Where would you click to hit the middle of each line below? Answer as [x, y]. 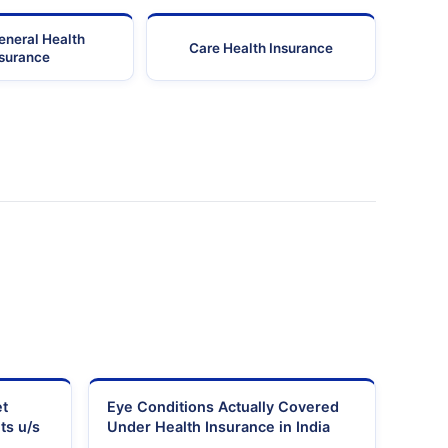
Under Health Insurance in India [218, 427]
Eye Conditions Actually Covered [223, 407]
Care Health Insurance [260, 48]
